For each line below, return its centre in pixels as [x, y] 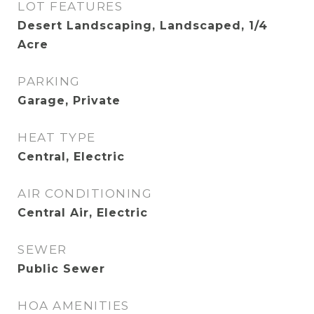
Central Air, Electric [83, 213]
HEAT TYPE [57, 137]
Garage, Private [69, 101]
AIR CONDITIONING [85, 193]
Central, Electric [71, 157]
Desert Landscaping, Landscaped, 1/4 [143, 26]
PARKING [49, 81]
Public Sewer [61, 269]
